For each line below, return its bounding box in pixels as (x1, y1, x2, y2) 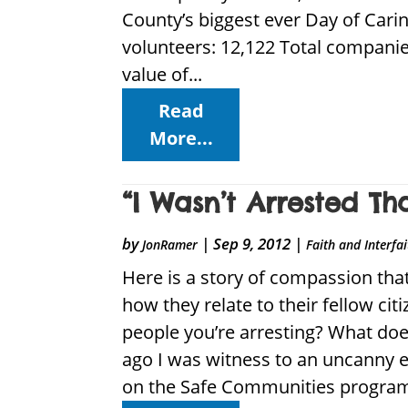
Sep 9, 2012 (213, 233, 291, 255)
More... (148, 126, 213, 151)
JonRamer (142, 236, 199, 254)
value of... (122, 62, 203, 87)
